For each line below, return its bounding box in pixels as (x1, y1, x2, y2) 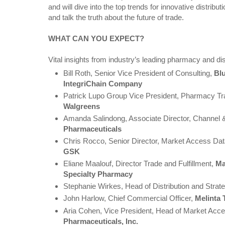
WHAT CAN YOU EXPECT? (48, 34, 144, 43)
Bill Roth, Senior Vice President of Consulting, (63, 69, 214, 78)
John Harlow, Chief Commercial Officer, (63, 194, 195, 203)
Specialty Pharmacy (63, 170, 133, 179)
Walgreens (63, 102, 100, 111)
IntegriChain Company (63, 79, 143, 88)
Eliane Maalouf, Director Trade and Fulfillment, (63, 159, 216, 168)
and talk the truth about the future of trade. (48, 13, 184, 22)
